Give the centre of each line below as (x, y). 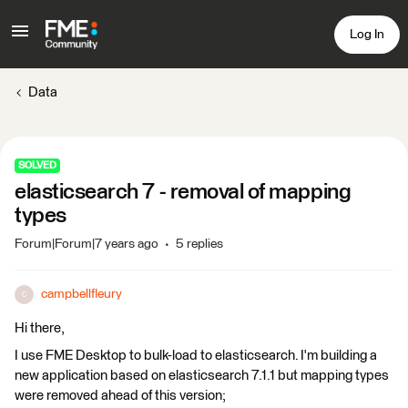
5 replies (199, 244)
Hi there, (40, 328)
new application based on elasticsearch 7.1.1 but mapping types (202, 376)
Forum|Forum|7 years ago (87, 244)
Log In (367, 34)
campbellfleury (82, 294)
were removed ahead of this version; (120, 396)
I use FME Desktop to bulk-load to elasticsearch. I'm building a (196, 356)
